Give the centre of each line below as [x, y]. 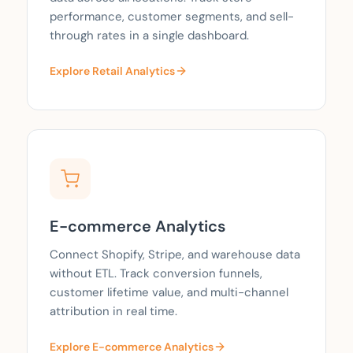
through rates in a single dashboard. [149, 36]
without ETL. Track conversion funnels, [156, 274]
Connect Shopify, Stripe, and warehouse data [175, 255]
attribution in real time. [113, 312]
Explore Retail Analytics [112, 71]
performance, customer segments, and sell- [172, 17]
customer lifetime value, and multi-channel [169, 293]
